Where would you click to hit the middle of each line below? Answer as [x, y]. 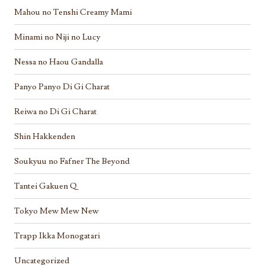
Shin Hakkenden [45, 136]
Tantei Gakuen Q [46, 186]
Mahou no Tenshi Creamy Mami [73, 12]
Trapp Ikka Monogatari [57, 235]
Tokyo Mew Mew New [56, 211]
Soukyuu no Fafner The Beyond [72, 161]
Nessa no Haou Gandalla [59, 62]
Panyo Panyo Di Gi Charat [62, 86]
